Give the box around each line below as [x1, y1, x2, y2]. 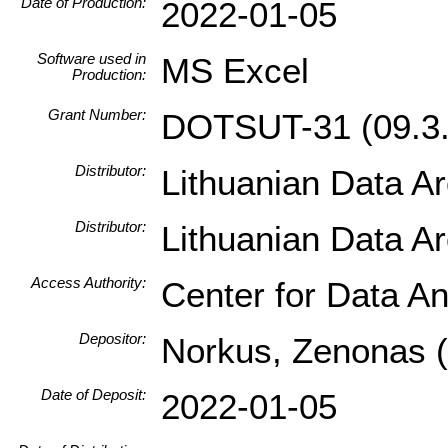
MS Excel [161, 50, 309, 91]
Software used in [37, 50, 146, 67]
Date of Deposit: [41, 386, 146, 403]
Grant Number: [48, 106, 146, 123]
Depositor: [79, 330, 146, 347]
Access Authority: [31, 274, 146, 291]
